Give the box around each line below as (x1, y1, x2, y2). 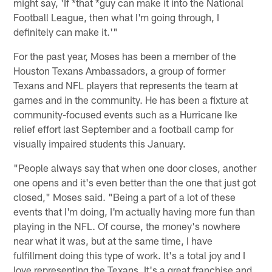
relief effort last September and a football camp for (13, 122, 234, 135)
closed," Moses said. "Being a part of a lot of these (13, 190, 236, 203)
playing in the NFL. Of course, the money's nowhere (13, 219, 241, 232)
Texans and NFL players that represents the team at (13, 78, 239, 91)
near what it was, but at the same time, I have (13, 234, 213, 246)
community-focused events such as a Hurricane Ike (13, 107, 238, 120)
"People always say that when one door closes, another (13, 161, 257, 174)
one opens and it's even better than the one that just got (13, 175, 257, 188)
